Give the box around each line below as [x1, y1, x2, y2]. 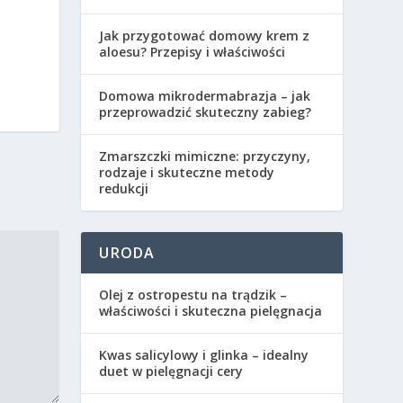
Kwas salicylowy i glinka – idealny [99, 346, 309, 364]
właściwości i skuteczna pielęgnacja [99, 302, 323, 320]
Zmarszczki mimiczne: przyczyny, [99, 148, 311, 166]
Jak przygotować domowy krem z [99, 27, 310, 45]
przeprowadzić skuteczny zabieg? [99, 103, 312, 121]
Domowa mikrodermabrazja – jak [99, 87, 311, 105]
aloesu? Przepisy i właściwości [99, 43, 286, 61]
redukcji [99, 180, 149, 198]
